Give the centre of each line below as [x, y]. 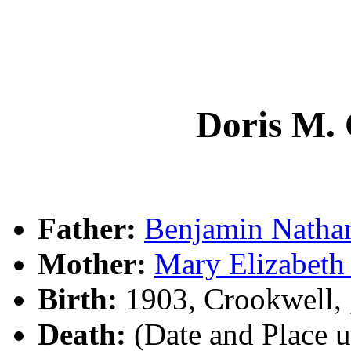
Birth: [78, 299]
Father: [87, 228]
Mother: [92, 263]
